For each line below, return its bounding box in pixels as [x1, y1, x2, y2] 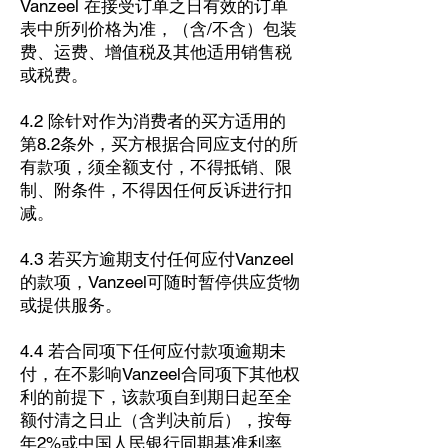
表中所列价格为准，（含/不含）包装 [20, 19, 297, 39]
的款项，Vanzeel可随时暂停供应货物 [20, 272, 300, 292]
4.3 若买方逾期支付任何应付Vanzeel [20, 249, 294, 269]
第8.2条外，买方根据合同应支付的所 [20, 134, 298, 154]
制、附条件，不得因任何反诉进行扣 [20, 180, 292, 200]
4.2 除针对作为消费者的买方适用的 [20, 111, 286, 131]
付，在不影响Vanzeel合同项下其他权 [20, 364, 300, 384]
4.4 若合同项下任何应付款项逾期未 [20, 341, 286, 361]
